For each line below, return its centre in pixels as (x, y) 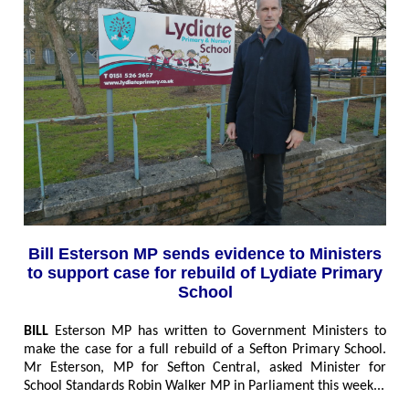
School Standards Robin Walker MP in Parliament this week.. (202, 386)
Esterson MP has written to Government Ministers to (217, 331)
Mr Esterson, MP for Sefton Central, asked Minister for (205, 367)
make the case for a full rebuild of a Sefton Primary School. (205, 349)
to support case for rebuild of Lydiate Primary (205, 273)
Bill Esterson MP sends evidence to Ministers (205, 254)
